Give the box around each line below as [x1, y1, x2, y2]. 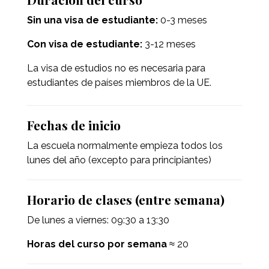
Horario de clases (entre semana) [26, 191, 225, 208]
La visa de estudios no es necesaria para [26, 62, 205, 74]
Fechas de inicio [26, 116, 121, 134]
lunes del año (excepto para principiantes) [26, 154, 211, 166]
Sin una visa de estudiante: [26, 14, 158, 26]
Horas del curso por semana [26, 238, 167, 250]
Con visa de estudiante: [26, 38, 142, 50]
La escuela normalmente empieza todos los [26, 140, 223, 152]
